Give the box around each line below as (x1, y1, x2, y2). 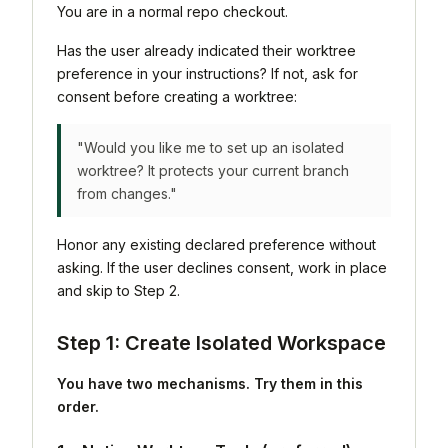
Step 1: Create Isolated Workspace (57, 331, 386, 356)
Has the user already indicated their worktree (57, 42, 356, 60)
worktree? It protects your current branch (77, 162, 349, 180)
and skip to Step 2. (57, 282, 180, 300)
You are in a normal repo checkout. (57, 3, 288, 21)
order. (57, 398, 99, 416)
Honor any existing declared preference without (57, 236, 376, 254)
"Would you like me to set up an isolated (77, 139, 344, 157)
